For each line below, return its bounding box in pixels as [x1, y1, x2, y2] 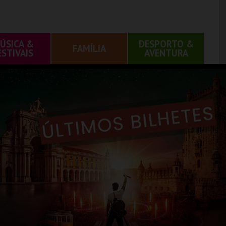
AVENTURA [144, 47, 188, 59]
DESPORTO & [138, 38, 194, 50]
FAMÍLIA [73, 42, 106, 54]
